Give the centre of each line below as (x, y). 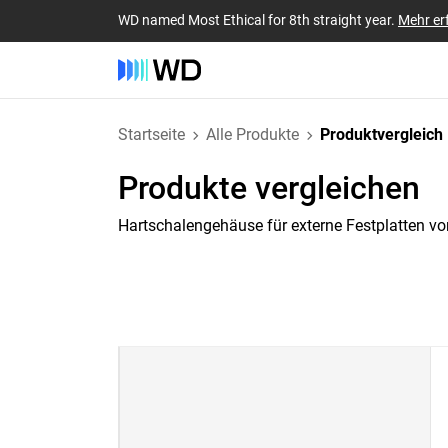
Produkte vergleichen (269, 188)
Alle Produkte (252, 134)
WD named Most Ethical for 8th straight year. (258, 19)
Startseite (151, 134)
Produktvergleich (381, 134)
